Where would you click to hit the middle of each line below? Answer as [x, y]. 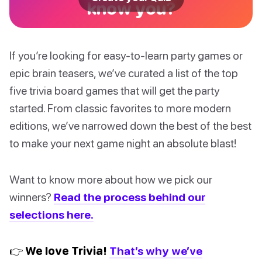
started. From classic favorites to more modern [120, 108]
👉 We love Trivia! [58, 251]
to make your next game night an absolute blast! [123, 143]
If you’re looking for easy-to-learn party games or [126, 56]
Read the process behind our [130, 197]
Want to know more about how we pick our [111, 180]
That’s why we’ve [156, 251]
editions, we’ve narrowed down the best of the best [130, 126]
